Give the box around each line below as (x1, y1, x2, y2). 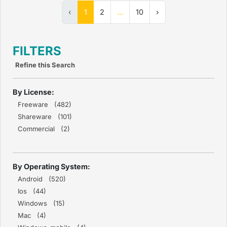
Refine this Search (15, 61, 75, 69)
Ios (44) (18, 187, 46, 196)
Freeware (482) (18, 100, 71, 109)
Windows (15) (18, 199, 65, 208)
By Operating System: (13, 162, 90, 171)
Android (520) (18, 175, 66, 183)
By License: (13, 88, 54, 97)
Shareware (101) (18, 112, 72, 121)
